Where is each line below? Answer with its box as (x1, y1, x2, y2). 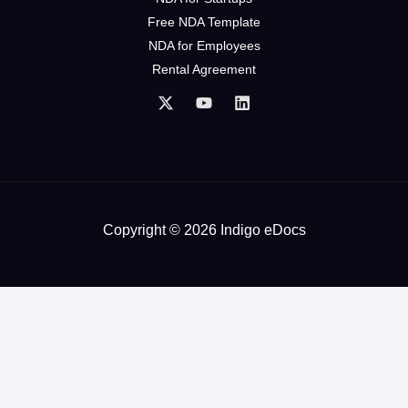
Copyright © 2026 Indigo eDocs (102, 221, 306, 238)
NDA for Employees (148, 38, 260, 54)
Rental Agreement (152, 62, 256, 77)
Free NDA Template (148, 15, 260, 30)
